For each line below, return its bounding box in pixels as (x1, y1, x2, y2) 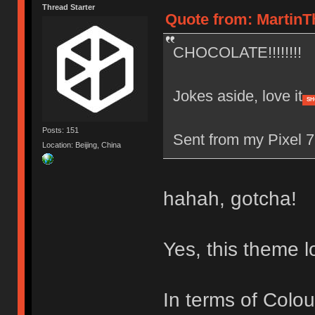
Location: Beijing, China (42, 141, 122, 150)
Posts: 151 (42, 126, 79, 135)
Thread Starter (42, 2, 96, 11)
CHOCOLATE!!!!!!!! (172, 43, 302, 61)
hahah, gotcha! (162, 187, 297, 210)
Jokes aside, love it (172, 86, 302, 105)
